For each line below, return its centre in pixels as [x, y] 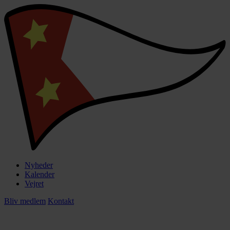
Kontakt [61, 201]
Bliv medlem [25, 201]
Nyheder [39, 165]
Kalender [40, 175]
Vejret [34, 184]
